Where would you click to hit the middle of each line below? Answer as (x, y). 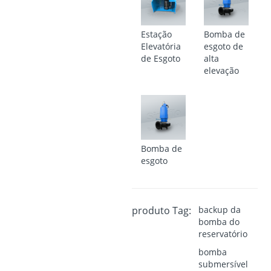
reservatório (223, 233)
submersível (223, 264)
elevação (221, 70)
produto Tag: (161, 210)
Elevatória (161, 46)
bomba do (219, 221)
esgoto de (223, 46)
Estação (156, 34)
